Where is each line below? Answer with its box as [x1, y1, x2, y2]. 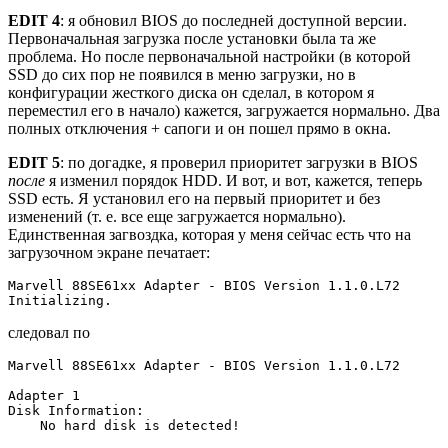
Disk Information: [8, 402, 144, 418]
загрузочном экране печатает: [8, 243, 210, 261]
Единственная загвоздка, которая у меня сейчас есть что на [8, 225, 411, 243]
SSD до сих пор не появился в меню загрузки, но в [8, 65, 356, 83]
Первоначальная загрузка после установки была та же [8, 29, 376, 47]
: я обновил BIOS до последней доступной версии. [60, 11, 407, 29]
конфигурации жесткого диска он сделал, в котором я [8, 83, 374, 101]
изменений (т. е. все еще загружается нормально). [8, 207, 346, 225]
